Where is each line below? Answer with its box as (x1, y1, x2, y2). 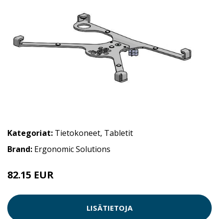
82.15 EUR (7, 168, 54, 181)
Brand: (7, 143, 34, 154)
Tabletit (104, 127, 133, 138)
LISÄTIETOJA (87, 203, 132, 213)
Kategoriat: (7, 127, 53, 138)
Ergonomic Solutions (34, 143, 110, 154)
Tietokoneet (55, 127, 100, 138)
